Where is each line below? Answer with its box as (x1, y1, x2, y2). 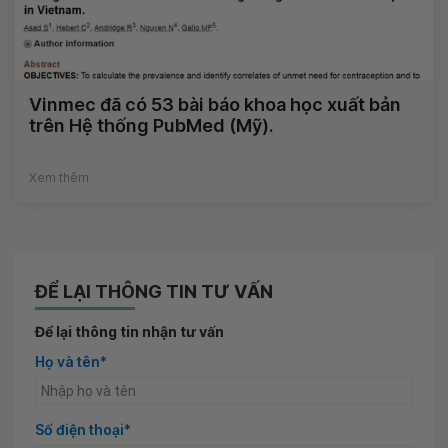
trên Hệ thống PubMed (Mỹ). (29, 115, 274, 137)
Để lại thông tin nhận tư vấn (35, 323, 224, 341)
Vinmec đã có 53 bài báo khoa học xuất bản (29, 94, 401, 116)
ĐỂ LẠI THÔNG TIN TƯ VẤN (35, 281, 273, 303)
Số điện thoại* (35, 421, 131, 439)
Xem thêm (29, 170, 89, 186)
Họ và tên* (35, 353, 107, 371)
